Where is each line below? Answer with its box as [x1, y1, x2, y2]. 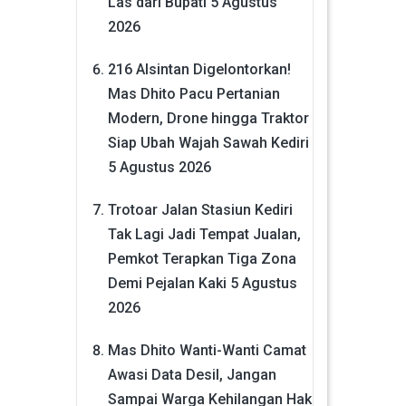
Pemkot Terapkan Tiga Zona [107, 249, 296, 267]
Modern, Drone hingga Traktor [107, 109, 309, 127]
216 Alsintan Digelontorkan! [107, 60, 291, 78]
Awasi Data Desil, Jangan [107, 365, 276, 383]
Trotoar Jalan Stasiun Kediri [107, 200, 293, 218]
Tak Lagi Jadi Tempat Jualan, [107, 225, 301, 243]
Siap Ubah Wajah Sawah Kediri [107, 133, 309, 151]
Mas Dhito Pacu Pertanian [107, 84, 280, 102]
